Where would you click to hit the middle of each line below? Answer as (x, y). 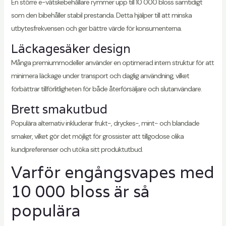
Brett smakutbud (59, 109)
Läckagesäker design (71, 49)
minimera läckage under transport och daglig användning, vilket (100, 76)
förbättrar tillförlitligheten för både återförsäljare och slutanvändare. (106, 89)
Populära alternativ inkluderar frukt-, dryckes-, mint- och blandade (105, 123)
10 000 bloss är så (80, 192)
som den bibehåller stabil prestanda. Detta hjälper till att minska (101, 15)
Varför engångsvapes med (112, 173)
